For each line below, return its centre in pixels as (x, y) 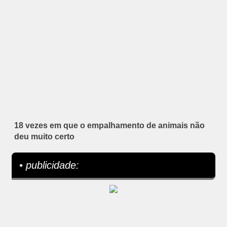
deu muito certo (44, 137)
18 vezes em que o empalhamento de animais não (109, 126)
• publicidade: (49, 165)
